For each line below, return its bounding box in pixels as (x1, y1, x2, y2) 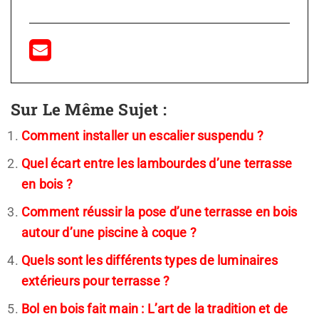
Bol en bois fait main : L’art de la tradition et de (21, 300, 288, 316)
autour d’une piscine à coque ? (21, 224, 197, 240)
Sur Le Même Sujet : (11, 98, 167, 120)
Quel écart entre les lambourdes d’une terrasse (21, 155, 293, 171)
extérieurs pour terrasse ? (21, 273, 170, 288)
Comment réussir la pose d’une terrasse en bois (21, 204, 298, 219)
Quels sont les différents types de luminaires (21, 252, 278, 268)
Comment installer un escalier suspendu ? (21, 127, 263, 143)
